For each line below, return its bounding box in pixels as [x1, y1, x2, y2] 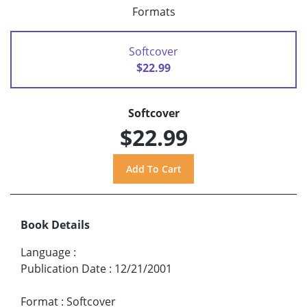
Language [21, 245, 71, 260]
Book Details [21, 217, 90, 233]
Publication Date [21, 261, 106, 277]
